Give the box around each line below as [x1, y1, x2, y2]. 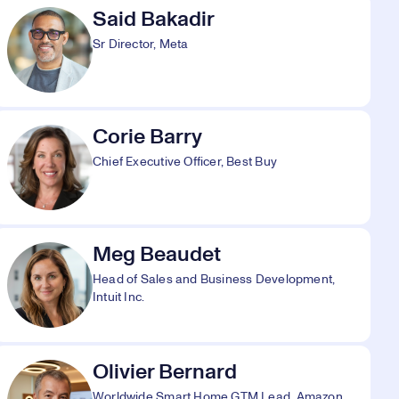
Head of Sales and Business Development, [93, 273, 336, 286]
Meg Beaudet [93, 244, 221, 265]
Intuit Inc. [93, 291, 145, 304]
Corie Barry [93, 126, 202, 148]
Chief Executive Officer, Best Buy [93, 156, 277, 168]
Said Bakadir [93, 9, 215, 30]
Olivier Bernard [93, 362, 237, 383]
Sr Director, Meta [93, 38, 189, 51]
